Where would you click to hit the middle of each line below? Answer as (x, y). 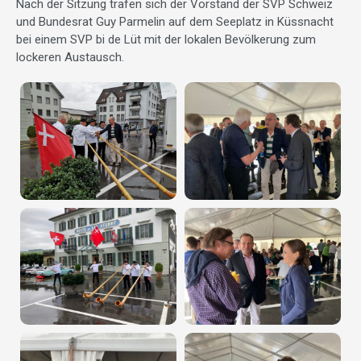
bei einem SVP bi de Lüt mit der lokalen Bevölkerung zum (166, 40)
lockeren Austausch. (70, 58)
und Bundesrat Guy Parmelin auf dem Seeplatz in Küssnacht (175, 22)
